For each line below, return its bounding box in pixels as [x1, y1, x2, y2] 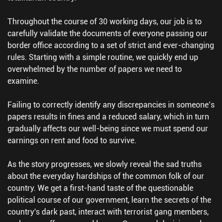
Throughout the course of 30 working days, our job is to [7, 16, 202, 27]
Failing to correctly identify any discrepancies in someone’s [7, 99, 215, 110]
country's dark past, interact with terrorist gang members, [7, 206, 209, 217]
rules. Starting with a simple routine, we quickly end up [7, 52, 198, 62]
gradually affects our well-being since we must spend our [7, 123, 208, 134]
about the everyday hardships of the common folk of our [7, 170, 204, 181]
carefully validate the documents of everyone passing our [7, 28, 208, 39]
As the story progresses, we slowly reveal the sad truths [7, 159, 202, 169]
